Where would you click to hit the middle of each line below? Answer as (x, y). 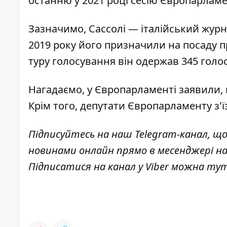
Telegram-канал (171, 134)
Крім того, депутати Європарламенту (120, 106)
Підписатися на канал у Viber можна (118, 167)
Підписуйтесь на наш (82, 134)
